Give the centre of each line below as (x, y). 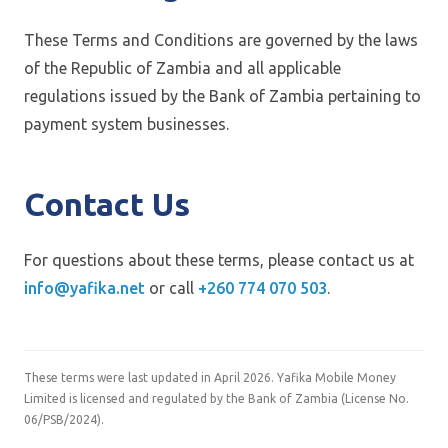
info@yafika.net (84, 288)
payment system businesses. (126, 124)
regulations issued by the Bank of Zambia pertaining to (222, 96)
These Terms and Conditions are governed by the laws (221, 40)
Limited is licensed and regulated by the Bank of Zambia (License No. (216, 398)
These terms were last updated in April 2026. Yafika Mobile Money (210, 377)
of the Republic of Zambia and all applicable (182, 68)
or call (171, 288)
